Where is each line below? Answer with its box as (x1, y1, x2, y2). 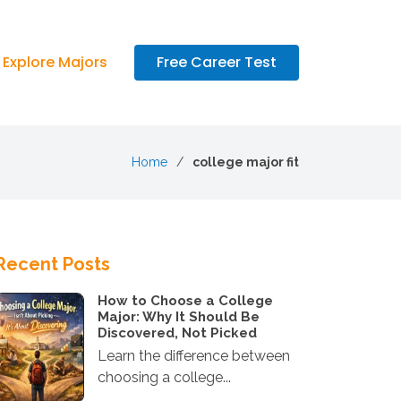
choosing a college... (98, 369, 231, 386)
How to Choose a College (98, 293, 273, 309)
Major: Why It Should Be (98, 309, 260, 325)
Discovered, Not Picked (98, 325, 257, 341)
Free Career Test (157, 52, 277, 73)
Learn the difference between (98, 347, 290, 364)
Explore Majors (3, 52, 107, 73)
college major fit (192, 155, 299, 169)
